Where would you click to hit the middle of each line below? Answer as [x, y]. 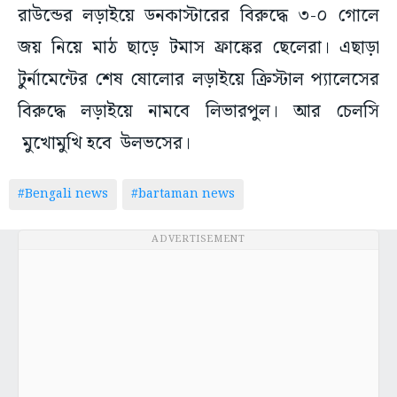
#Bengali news [63, 195]
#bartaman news [183, 195]
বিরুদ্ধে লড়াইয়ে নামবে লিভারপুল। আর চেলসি [198, 112]
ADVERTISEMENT [198, 240]
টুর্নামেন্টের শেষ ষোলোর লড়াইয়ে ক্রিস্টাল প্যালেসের [198, 80]
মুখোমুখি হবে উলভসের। [104, 144]
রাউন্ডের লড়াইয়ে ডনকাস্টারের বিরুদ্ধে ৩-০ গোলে [198, 16]
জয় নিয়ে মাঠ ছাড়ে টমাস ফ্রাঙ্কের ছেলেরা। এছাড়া [198, 48]
